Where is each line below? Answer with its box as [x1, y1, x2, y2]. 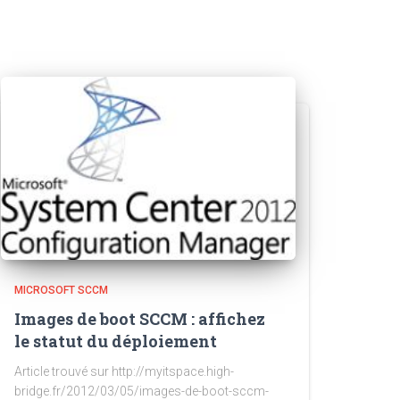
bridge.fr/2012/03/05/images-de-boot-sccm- [14, 384, 269, 398]
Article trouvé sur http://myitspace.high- [14, 364, 234, 379]
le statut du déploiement [14, 330, 217, 352]
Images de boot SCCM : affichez [14, 308, 265, 329]
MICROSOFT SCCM [14, 284, 108, 296]
